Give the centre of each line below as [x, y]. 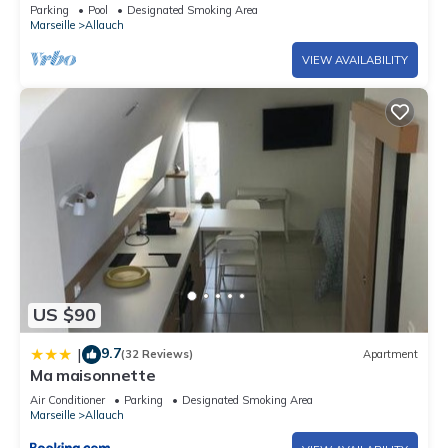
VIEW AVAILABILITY [355, 59]
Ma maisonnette [93, 374]
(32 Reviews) [157, 354]
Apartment [390, 354]
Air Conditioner [67, 399]
